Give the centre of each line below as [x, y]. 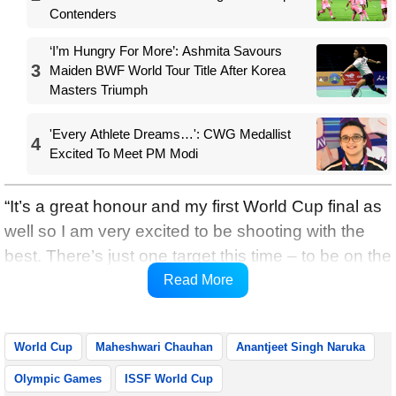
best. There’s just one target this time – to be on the [198, 255]
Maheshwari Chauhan [154, 346]
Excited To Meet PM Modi [124, 153]
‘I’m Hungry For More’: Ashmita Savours [166, 50]
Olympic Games [58, 378]
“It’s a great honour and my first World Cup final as [193, 206]
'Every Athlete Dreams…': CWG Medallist [170, 133]
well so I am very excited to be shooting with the [185, 231]
